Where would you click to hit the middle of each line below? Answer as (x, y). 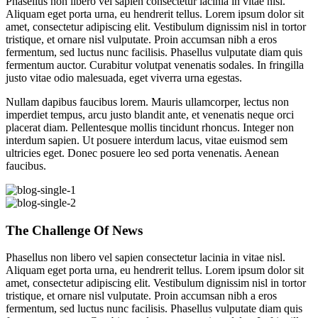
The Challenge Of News (74, 230)
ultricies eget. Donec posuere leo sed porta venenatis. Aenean (142, 153)
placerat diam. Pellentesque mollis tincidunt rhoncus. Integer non (150, 127)
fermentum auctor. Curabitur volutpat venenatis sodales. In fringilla (155, 65)
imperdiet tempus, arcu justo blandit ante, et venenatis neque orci (150, 114)
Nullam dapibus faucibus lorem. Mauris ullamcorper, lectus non (147, 102)
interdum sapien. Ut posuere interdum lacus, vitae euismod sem (147, 140)
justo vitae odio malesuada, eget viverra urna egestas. (124, 77)
